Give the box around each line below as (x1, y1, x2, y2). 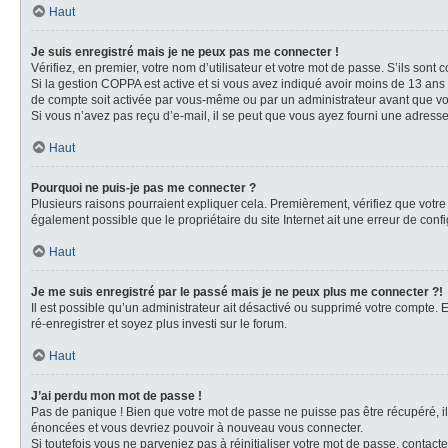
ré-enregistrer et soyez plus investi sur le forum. (31, 317, 287, 331)
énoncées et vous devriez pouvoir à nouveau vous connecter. (31, 421, 363, 435)
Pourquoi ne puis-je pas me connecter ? (31, 181, 256, 195)
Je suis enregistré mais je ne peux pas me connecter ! (31, 45, 339, 59)
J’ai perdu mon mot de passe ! (31, 389, 202, 403)
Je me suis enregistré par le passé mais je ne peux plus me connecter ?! (31, 285, 443, 299)
